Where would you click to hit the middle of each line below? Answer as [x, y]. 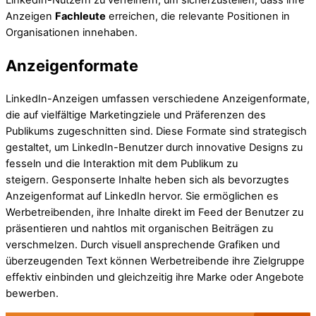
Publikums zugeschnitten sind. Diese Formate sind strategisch [156, 131]
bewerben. [32, 293]
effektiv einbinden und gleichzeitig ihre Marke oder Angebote [155, 277]
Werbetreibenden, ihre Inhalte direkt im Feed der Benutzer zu [154, 212]
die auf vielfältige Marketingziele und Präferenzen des [136, 115]
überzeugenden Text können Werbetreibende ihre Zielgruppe [155, 261]
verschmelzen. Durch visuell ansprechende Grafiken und [143, 244]
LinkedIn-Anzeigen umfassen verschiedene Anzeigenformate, [158, 98]
